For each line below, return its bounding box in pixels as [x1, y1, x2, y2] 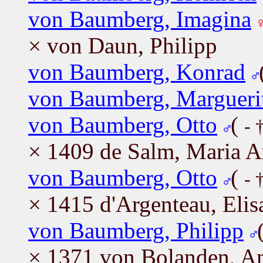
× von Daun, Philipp [28, 32, 217, 58]
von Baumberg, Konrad [28, 59, 245, 85]
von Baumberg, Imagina [28, 6, 251, 32]
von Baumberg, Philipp [28, 217, 244, 243]
